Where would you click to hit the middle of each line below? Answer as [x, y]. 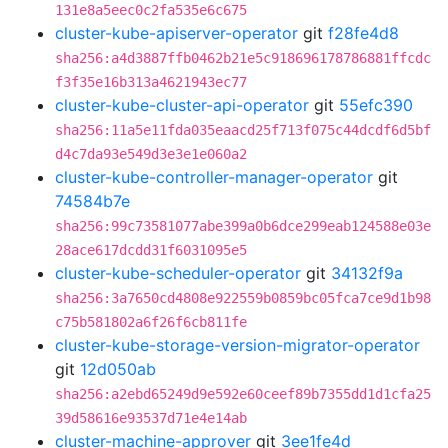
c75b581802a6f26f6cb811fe [151, 322]
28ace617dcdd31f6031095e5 [151, 250]
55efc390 [376, 105]
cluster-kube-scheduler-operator [178, 273]
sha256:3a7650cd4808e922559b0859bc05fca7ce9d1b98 [243, 298]
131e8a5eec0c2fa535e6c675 [151, 10]
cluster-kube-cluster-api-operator [182, 105]
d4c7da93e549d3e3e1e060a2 [151, 154]
